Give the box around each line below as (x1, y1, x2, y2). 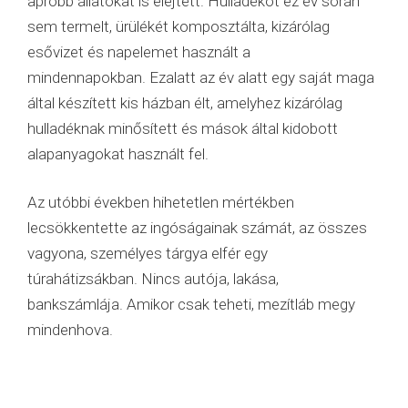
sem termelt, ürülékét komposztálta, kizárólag (27, 16, 330, 36)
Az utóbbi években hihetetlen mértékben (27, 193, 294, 212)
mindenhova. (27, 321, 113, 340)
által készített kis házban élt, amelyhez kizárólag (27, 93, 342, 112)
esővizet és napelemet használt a (27, 42, 250, 61)
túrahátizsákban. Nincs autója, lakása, (27, 270, 279, 289)
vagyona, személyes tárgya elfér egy (27, 244, 268, 263)
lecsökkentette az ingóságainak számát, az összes (27, 219, 367, 238)
